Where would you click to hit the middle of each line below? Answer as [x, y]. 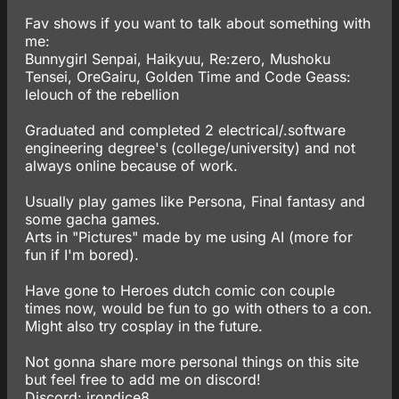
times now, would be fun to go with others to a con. [199, 308]
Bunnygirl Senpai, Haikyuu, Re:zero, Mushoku [178, 59]
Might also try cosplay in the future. [144, 326]
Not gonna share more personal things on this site [192, 362]
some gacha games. [93, 219]
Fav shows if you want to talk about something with [198, 23]
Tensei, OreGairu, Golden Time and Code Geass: [188, 77]
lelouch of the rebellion [102, 94]
